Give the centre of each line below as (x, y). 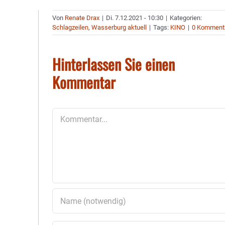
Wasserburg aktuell (119, 27)
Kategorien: (186, 18)
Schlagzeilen (71, 27)
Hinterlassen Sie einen (114, 64)
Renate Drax (82, 18)
